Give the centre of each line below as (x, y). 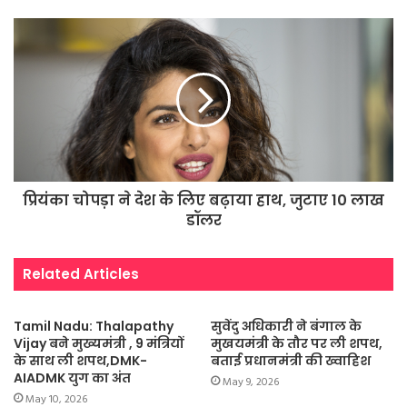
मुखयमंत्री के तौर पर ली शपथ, (297, 343)
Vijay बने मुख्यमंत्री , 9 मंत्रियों (99, 343)
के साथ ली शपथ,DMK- (80, 360)
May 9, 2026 (251, 382)
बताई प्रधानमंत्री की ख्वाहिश (291, 360)
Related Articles (81, 273)
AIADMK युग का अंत (72, 377)
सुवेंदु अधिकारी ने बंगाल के (286, 326)
